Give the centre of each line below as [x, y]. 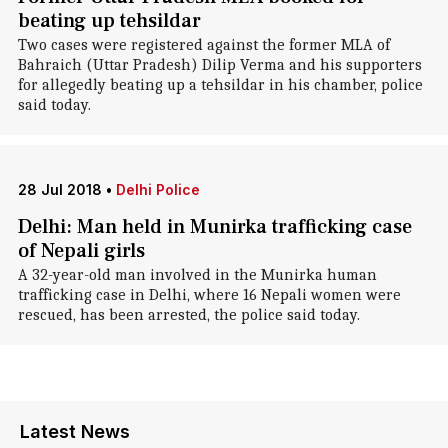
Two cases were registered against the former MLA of [203, 45]
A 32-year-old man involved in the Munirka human [197, 275]
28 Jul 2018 [59, 189]
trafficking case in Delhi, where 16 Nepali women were [209, 295]
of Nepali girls [81, 251]
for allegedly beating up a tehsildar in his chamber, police [220, 85]
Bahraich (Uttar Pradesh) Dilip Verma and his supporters [219, 65]
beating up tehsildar [109, 21]
